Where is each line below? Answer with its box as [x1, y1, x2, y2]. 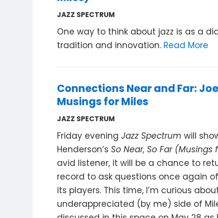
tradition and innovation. [57, 39, 164, 51]
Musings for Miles [57, 94, 149, 109]
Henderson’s [57, 144, 111, 155]
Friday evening [57, 130, 122, 142]
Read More [163, 39, 209, 51]
